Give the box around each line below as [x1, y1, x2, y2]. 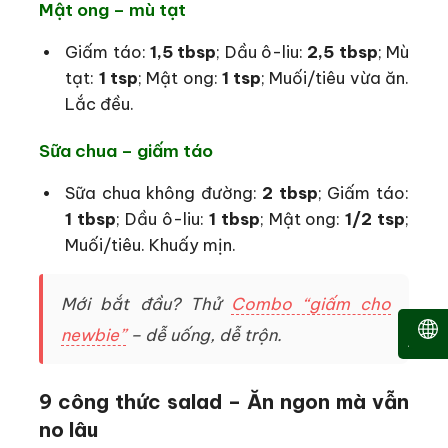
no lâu [39, 417, 98, 443]
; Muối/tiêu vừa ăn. [261, 66, 410, 88]
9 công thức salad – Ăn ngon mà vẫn [39, 389, 409, 415]
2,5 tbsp [307, 40, 378, 62]
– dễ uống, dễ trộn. [126, 324, 282, 346]
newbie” [61, 324, 126, 346]
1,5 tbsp [150, 40, 217, 62]
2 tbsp [262, 181, 318, 203]
